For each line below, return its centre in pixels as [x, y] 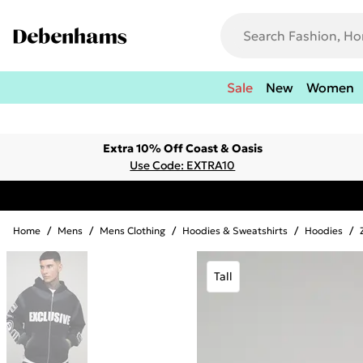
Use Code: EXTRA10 [183, 165]
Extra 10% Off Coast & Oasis [182, 148]
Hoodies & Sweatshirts [235, 231]
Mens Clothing [132, 231]
